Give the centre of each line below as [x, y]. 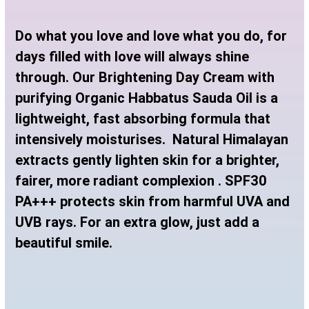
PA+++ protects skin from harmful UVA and [153, 201]
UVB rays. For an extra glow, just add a [138, 222]
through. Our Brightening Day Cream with [145, 77]
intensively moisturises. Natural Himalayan [152, 139]
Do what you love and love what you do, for [151, 36]
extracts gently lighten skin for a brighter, [148, 160]
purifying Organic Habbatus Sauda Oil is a [147, 98]
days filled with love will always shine [132, 57]
